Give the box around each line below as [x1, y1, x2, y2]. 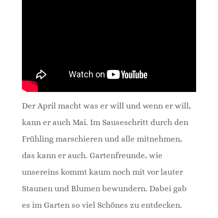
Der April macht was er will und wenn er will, [21, 101, 191, 110]
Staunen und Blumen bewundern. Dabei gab [21, 183, 187, 193]
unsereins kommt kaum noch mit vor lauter [21, 167, 183, 177]
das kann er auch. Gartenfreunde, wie [21, 150, 163, 160]
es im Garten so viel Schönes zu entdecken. [21, 200, 182, 210]
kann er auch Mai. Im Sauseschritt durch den [21, 117, 188, 127]
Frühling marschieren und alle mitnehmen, [21, 134, 182, 144]
